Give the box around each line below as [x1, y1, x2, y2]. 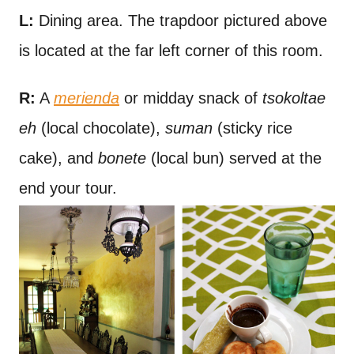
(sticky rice [213, 119, 292, 137]
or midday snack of [119, 89, 262, 107]
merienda [54, 89, 119, 107]
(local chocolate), [36, 119, 165, 137]
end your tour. [19, 179, 117, 198]
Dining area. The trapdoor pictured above [34, 12, 327, 30]
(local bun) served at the [146, 149, 322, 168]
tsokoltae [262, 89, 326, 107]
